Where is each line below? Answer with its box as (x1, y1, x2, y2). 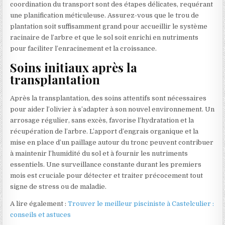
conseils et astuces (10, 210, 71, 218)
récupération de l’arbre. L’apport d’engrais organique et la (10, 127, 199, 135)
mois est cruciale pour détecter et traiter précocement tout (10, 171, 203, 179)
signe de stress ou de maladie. (10, 182, 107, 190)
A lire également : (10, 199, 68, 207)
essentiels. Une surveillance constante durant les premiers (10, 160, 202, 168)
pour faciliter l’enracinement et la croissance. (10, 45, 157, 53)
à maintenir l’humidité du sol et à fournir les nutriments (10, 149, 188, 157)
